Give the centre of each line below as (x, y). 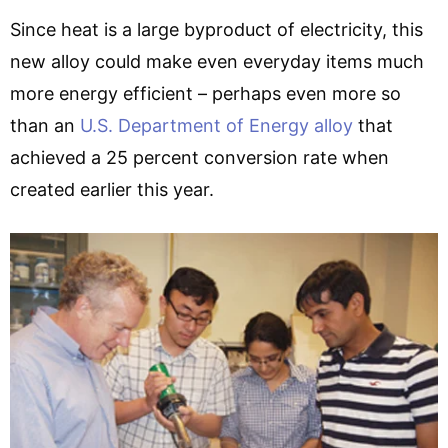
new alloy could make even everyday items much (217, 61)
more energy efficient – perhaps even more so (205, 93)
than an (45, 125)
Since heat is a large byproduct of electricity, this (216, 29)
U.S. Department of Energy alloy (216, 125)
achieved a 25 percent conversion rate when (199, 157)
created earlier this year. (112, 189)
